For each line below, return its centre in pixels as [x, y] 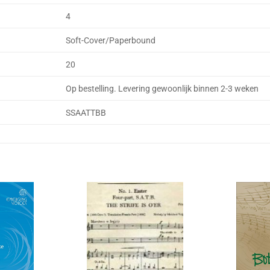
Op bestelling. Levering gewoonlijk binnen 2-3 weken [162, 89]
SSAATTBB [86, 113]
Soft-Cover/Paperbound [111, 41]
